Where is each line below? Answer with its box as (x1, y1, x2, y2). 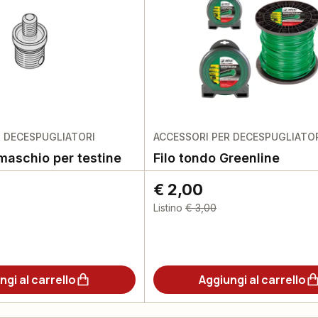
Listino (153, 202, 182, 214)
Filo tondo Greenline (153, 150, 280, 165)
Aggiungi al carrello (198, 272, 306, 287)
